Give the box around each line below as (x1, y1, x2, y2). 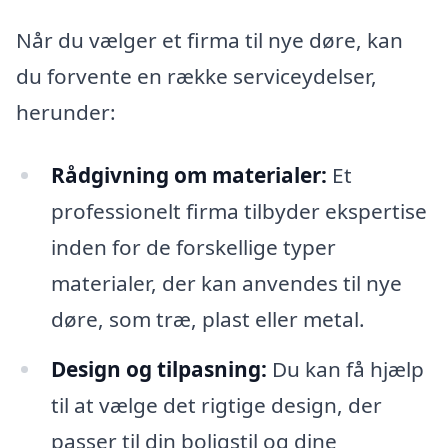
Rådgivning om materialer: (50, 161, 327, 190)
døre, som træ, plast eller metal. (50, 305, 365, 334)
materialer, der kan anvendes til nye (50, 269, 402, 298)
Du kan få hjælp (266, 355, 424, 384)
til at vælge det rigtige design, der (50, 391, 382, 420)
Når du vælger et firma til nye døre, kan (16, 25, 403, 54)
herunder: (16, 97, 116, 126)
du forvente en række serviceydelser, (16, 61, 377, 90)
